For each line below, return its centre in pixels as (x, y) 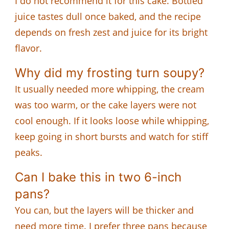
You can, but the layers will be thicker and (104, 210)
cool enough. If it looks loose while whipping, (112, 120)
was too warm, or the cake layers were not (106, 105)
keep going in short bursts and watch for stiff (111, 136)
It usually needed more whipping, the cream (110, 89)
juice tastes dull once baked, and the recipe (108, 16)
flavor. (28, 48)
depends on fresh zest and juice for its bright (111, 32)
